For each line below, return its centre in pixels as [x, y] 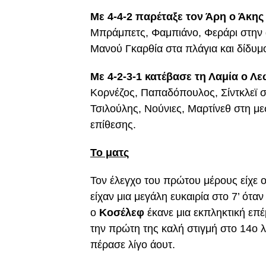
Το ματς [110, 153]
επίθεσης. [113, 125]
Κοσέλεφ [123, 213]
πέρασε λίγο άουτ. [133, 245]
